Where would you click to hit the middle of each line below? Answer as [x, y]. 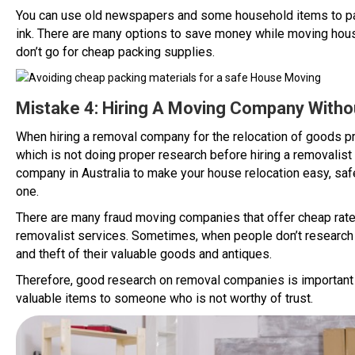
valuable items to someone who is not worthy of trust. [164, 299]
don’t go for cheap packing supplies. [115, 52]
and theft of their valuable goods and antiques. [144, 254]
